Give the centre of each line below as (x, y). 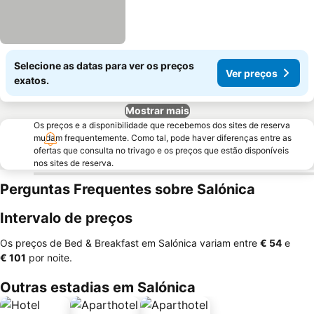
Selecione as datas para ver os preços (104, 66)
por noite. (49, 258)
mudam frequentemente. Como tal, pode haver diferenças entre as (163, 138)
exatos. (32, 80)
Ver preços (252, 73)
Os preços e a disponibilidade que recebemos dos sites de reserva (162, 125)
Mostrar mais (157, 110)
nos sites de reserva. (74, 163)
